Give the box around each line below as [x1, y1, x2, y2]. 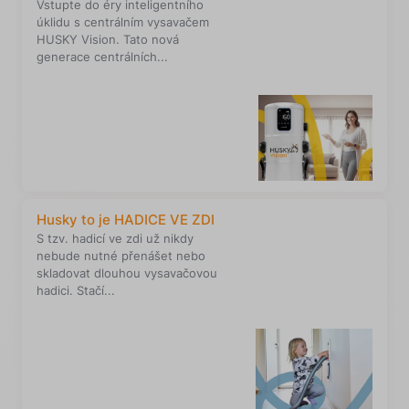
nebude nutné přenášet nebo [37, 247, 205, 263]
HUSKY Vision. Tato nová [37, 31, 179, 47]
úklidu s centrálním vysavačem [37, 14, 209, 29]
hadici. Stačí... [37, 282, 115, 298]
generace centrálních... [37, 48, 168, 64]
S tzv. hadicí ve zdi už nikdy [37, 230, 194, 246]
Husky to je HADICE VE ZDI [37, 210, 215, 228]
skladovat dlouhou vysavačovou [37, 265, 217, 280]
